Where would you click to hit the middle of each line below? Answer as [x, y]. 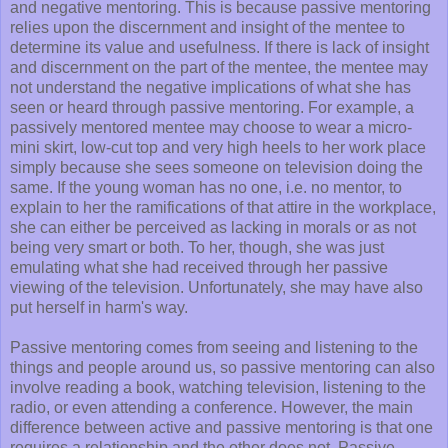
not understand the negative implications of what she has [210, 88]
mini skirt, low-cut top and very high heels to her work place [218, 148]
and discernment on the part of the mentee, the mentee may [219, 68]
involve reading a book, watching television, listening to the [218, 388]
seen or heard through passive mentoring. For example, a [212, 108]
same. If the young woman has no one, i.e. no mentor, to [206, 188]
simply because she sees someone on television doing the [216, 168]
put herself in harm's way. [99, 308]
